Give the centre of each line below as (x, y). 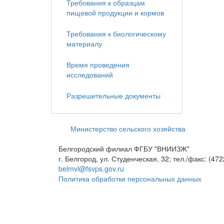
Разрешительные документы (113, 95)
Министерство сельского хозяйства (128, 128)
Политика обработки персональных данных (130, 178)
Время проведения (98, 64)
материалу (84, 43)
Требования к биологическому (116, 33)
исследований (90, 74)
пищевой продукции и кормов (115, 12)
